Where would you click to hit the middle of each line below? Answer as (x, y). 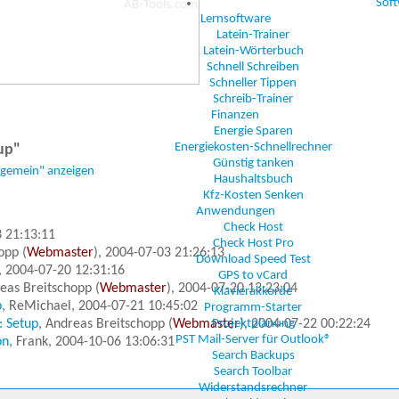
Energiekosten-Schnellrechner (253, 147)
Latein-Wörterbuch (253, 51)
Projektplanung (253, 324)
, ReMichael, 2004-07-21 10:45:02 (100, 306)
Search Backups (253, 356)
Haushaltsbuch (253, 179)
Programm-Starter (253, 308)
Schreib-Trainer (253, 99)
